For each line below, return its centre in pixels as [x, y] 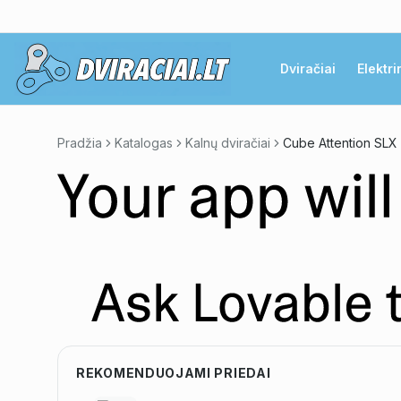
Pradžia [80, 143]
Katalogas [144, 143]
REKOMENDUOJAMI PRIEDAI [174, 373]
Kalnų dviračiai [228, 143]
